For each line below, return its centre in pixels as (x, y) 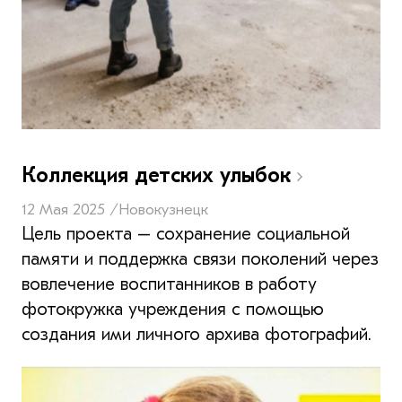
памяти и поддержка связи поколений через (200, 258)
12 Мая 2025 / (70, 209)
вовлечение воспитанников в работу (169, 284)
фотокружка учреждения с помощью (173, 309)
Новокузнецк (163, 209)
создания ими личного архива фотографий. (197, 334)
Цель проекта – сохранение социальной (186, 233)
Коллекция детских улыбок (159, 175)
